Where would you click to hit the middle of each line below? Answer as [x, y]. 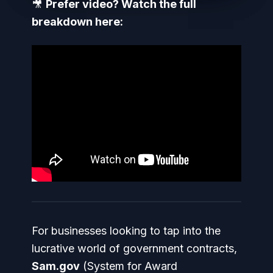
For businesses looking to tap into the [126, 230]
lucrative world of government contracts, [134, 248]
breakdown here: [77, 22]
